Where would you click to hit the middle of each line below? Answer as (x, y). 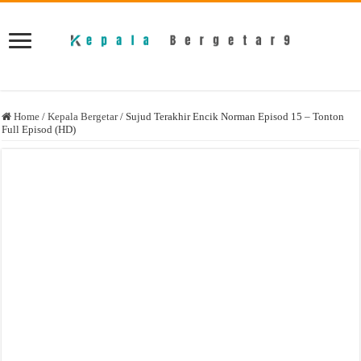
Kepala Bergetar (83, 116)
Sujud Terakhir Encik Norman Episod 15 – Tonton (235, 116)
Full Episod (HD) (39, 129)
